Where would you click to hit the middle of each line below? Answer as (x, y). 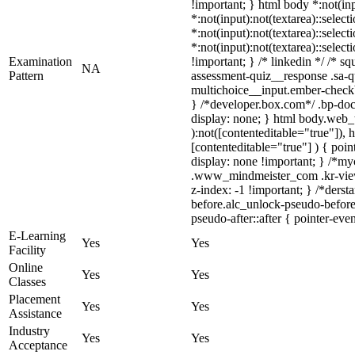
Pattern (26, 76)
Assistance (35, 313)
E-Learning (37, 236)
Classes (27, 282)
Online (26, 267)
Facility (27, 250)
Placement (34, 299)
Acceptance (38, 345)
